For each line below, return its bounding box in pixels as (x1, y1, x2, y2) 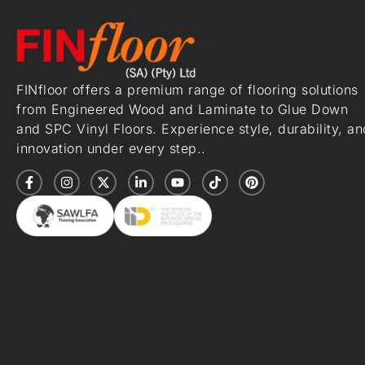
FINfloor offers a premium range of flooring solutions (16, 81, 358, 98)
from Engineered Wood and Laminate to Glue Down (16, 100, 348, 117)
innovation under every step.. (16, 139, 206, 156)
